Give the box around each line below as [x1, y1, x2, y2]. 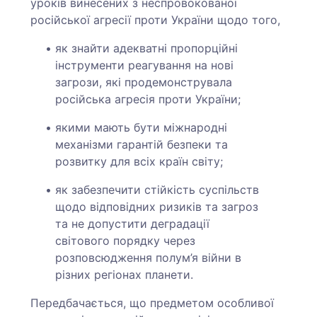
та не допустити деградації [55, 217, 210, 231]
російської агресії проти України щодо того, [30, 13, 284, 27]
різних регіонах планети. [55, 267, 194, 282]
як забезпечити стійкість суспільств [55, 183, 260, 197]
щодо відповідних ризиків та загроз [55, 200, 259, 214]
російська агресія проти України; [55, 92, 241, 106]
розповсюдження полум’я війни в [55, 250, 242, 265]
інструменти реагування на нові [55, 58, 234, 72]
